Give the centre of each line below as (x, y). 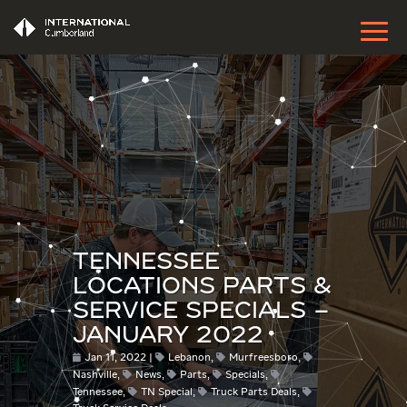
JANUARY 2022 (168, 337)
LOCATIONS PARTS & (202, 288)
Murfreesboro (263, 358)
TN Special (166, 392)
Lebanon (189, 358)
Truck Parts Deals (253, 392)
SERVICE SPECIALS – (201, 312)
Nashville (94, 375)
